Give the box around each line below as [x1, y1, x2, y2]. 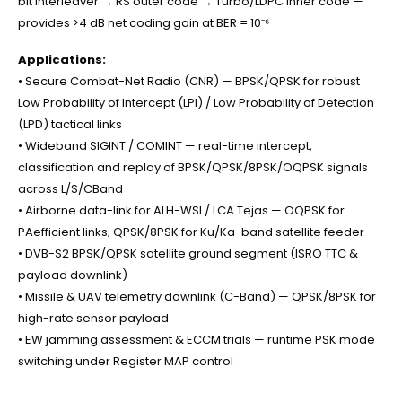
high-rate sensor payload [18, 310, 169, 328]
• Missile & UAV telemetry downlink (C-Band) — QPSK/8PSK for [18, 288, 376, 306]
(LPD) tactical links [18, 116, 122, 134]
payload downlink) [18, 267, 127, 284]
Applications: [18, 51, 106, 69]
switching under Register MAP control [18, 353, 233, 371]
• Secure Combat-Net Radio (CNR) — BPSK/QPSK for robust [18, 73, 360, 91]
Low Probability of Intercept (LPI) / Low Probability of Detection [18, 94, 374, 112]
